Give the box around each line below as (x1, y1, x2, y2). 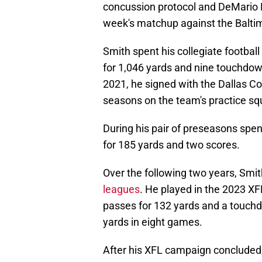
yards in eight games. (103, 216, 202, 229)
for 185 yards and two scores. (103, 139, 240, 151)
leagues (103, 183, 140, 196)
